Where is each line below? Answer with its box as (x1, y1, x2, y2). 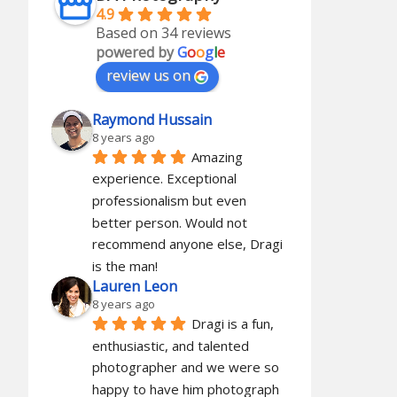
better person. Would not (91, 213, 247, 231)
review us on (105, 65, 191, 85)
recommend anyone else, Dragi (91, 235, 283, 253)
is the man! (91, 257, 158, 276)
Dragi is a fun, (191, 314, 274, 332)
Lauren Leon (91, 276, 177, 297)
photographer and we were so (91, 358, 279, 377)
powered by (95, 42, 177, 62)
